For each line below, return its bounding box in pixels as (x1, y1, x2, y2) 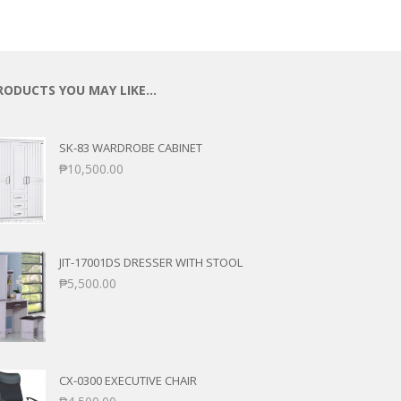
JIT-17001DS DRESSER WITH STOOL (59, 253, 243, 270)
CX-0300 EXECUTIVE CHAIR (59, 372, 197, 389)
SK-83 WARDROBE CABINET (59, 140, 202, 156)
